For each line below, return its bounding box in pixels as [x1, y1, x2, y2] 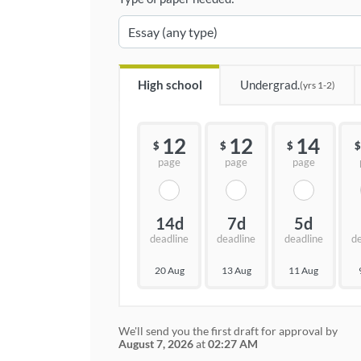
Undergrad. [239, 77, 300, 92]
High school [137, 77, 202, 92]
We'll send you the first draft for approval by [118, 324, 338, 338]
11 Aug [288, 264, 319, 276]
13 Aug [221, 264, 251, 276]
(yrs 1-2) [299, 79, 335, 91]
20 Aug [154, 264, 185, 276]
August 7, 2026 [118, 337, 193, 351]
